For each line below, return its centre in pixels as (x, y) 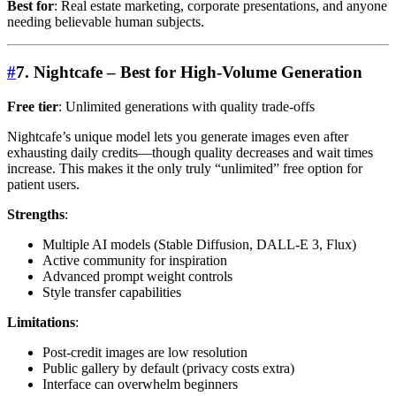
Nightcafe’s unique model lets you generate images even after (178, 136)
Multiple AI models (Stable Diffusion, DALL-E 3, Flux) (199, 244)
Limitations (41, 322)
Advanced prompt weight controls (137, 276)
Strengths (36, 214)
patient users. (43, 184)
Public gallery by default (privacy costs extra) (168, 368)
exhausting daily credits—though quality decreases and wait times (190, 152)
